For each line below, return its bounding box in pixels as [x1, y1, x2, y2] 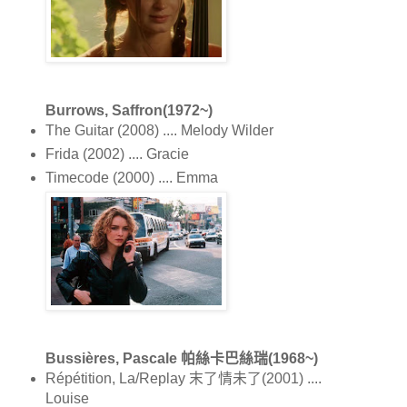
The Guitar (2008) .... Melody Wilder [45, 122, 273, 138]
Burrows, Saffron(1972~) [45, 102, 213, 118]
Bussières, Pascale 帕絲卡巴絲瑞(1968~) [45, 350, 318, 366]
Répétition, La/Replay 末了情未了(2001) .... [45, 370, 322, 386]
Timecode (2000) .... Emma [45, 169, 218, 185]
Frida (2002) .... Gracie [45, 145, 189, 162]
